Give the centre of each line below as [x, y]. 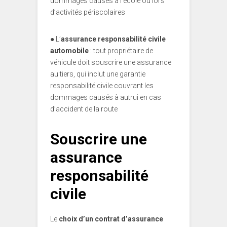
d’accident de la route [84, 109]
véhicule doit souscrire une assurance [111, 63]
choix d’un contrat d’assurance [111, 219]
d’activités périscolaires [88, 12]
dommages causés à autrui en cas [106, 98]
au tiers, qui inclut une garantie [98, 74]
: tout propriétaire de [121, 51]
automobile [69, 51]
